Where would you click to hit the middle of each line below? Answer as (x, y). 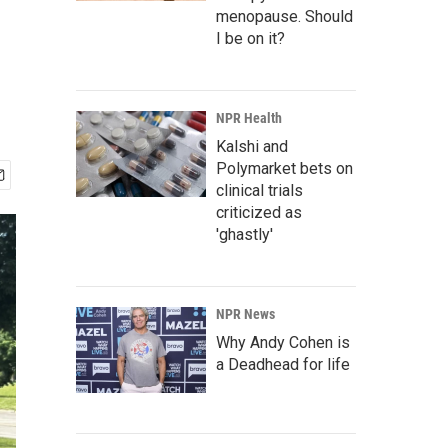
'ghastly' (244, 234)
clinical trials (259, 190)
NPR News (245, 314)
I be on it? (250, 38)
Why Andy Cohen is (283, 342)
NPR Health (249, 118)
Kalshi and (252, 146)
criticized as (259, 212)
